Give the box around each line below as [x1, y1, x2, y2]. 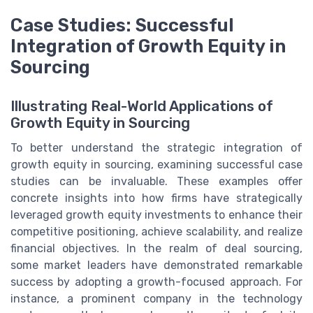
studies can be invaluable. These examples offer [10, 175, 303, 189]
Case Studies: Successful [10, 15, 234, 36]
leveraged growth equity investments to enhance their [10, 208, 303, 222]
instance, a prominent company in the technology [10, 292, 303, 306]
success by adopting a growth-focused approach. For [10, 275, 303, 289]
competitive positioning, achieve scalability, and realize [10, 225, 303, 239]
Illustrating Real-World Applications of [10, 98, 273, 115]
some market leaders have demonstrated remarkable [10, 259, 303, 272]
